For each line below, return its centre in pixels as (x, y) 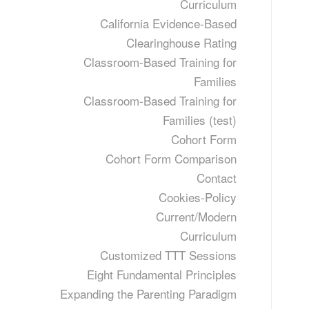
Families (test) (199, 120)
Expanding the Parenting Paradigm (148, 293)
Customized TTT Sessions (168, 255)
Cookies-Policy (197, 197)
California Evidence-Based (168, 23)
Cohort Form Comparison (171, 158)
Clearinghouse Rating (181, 42)
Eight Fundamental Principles (161, 274)
